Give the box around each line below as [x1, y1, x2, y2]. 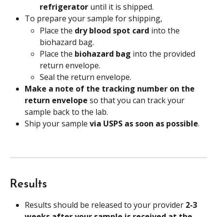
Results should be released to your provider [25, 199, 186, 210]
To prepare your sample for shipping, [25, 13, 162, 24]
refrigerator [40, 1, 90, 13]
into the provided [133, 48, 197, 59]
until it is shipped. [90, 1, 154, 13]
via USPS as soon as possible [90, 118, 198, 129]
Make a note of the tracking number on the [25, 83, 197, 94]
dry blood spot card [75, 25, 151, 36]
